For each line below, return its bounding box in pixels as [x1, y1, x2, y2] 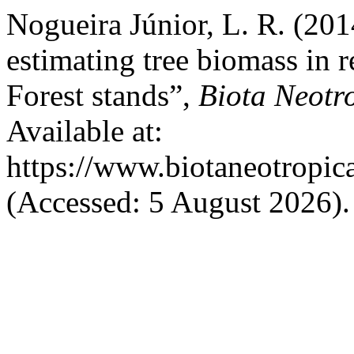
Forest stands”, [6, 78, 198, 112]
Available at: [6, 114, 163, 148]
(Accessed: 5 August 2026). [6, 185, 350, 219]
